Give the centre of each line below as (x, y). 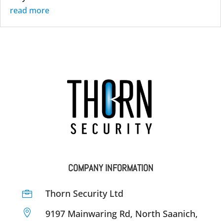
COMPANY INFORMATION (110, 168)
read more (30, 10)
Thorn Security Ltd (84, 193)
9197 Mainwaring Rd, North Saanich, (122, 213)
